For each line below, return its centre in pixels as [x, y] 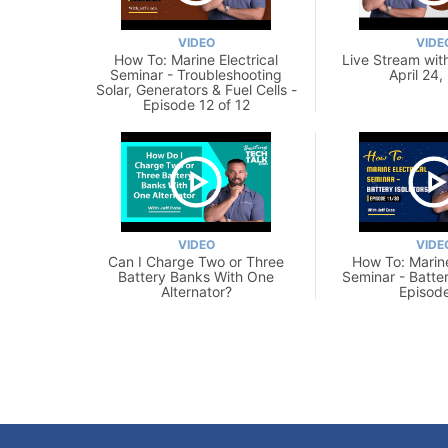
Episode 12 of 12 [196, 104]
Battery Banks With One [196, 276]
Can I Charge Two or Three [196, 261]
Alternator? [196, 291]
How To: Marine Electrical [196, 59]
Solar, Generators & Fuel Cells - [196, 89]
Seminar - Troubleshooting [196, 74]
